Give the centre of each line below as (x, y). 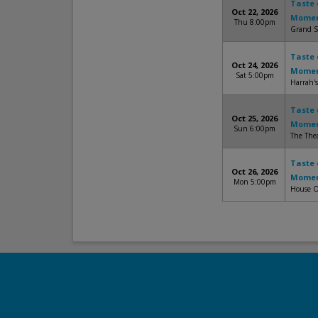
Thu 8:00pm (254, 22)
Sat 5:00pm (254, 75)
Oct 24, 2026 (254, 65)
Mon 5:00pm (254, 182)
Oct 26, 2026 (254, 171)
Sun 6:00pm (254, 128)
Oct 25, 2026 (254, 118)
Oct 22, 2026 (254, 12)
